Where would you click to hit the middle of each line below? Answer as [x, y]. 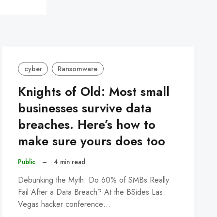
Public [27, 162]
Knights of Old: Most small [94, 92]
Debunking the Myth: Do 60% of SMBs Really [94, 180]
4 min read [69, 162]
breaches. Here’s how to [87, 125]
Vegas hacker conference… [64, 204]
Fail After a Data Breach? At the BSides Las [91, 192]
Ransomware [78, 69]
